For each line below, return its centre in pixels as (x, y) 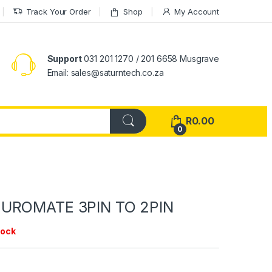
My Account (197, 11)
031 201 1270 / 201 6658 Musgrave (150, 58)
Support (64, 58)
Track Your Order (58, 11)
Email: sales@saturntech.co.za (105, 72)
